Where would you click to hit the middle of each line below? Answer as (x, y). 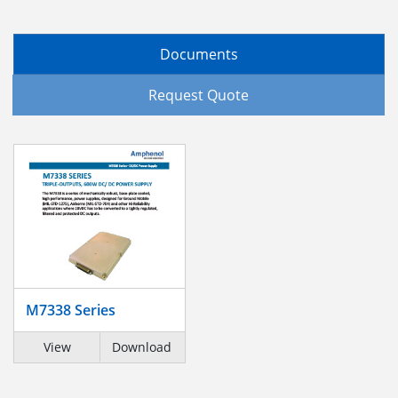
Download (142, 347)
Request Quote (199, 96)
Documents (199, 54)
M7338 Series (71, 310)
